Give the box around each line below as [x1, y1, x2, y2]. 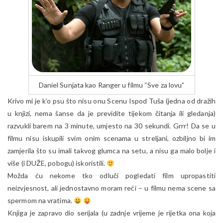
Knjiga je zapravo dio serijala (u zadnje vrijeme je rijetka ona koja [7, 209, 216, 218]
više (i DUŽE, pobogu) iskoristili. [7, 159, 107, 168]
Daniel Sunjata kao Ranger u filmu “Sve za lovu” [38, 81, 185, 90]
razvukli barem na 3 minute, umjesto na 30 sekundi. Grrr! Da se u [7, 121, 216, 130]
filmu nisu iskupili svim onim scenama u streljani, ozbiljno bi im [7, 134, 216, 143]
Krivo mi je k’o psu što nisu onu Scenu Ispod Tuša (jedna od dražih [7, 97, 216, 106]
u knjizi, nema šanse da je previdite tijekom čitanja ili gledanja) [7, 109, 216, 118]
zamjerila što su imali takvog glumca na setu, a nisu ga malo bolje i [7, 146, 216, 155]
